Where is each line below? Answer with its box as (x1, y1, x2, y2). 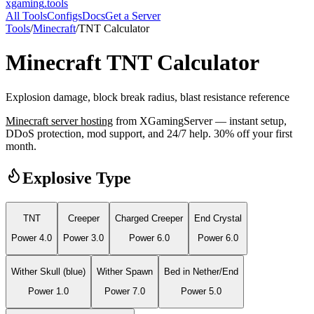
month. (6, 139, 36, 152)
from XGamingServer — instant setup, (116, 114, 287, 127)
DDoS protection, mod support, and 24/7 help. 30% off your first (6, 127, 292, 139)
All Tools (6, 10, 47, 22)
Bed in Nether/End (164, 266, 238, 277)
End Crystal (194, 213, 242, 224)
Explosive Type (22, 168, 131, 187)
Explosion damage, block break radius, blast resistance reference (6, 90, 289, 103)
